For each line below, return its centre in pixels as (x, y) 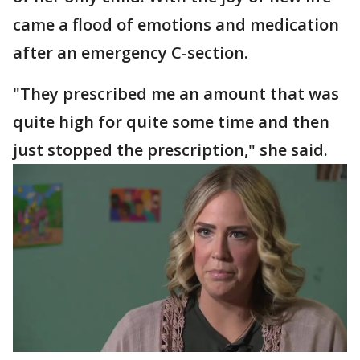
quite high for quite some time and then (171, 122)
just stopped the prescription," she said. (170, 150)
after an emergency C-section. (131, 53)
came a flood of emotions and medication (176, 25)
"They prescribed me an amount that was (176, 94)
